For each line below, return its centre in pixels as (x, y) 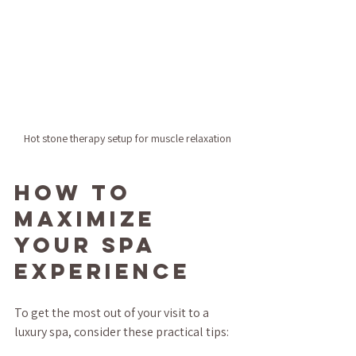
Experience (103, 271)
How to (77, 192)
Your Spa (89, 244)
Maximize (90, 218)
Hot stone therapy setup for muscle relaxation (127, 138)
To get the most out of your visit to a (113, 312)
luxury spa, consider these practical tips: (122, 331)
